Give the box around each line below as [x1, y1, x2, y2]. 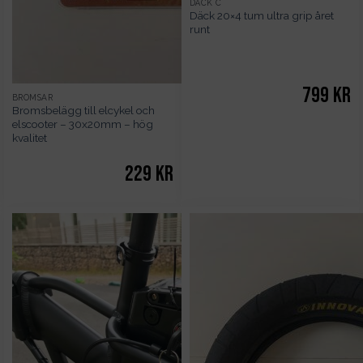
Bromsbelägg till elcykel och [11, 104, 155, 117]
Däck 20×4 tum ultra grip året [189, 9, 334, 23]
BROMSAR [11, 92, 53, 102]
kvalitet [11, 131, 47, 145]
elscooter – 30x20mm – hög [11, 117, 153, 131]
